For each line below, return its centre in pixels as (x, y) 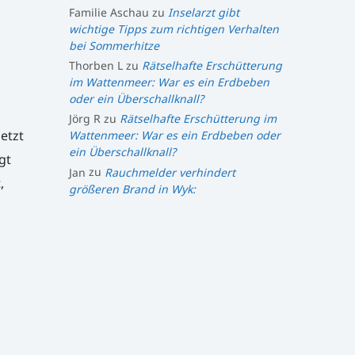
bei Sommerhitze (114, 45)
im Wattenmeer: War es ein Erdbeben (169, 82)
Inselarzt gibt (203, 12)
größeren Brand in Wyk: (132, 189)
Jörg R (84, 119)
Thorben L (95, 65)
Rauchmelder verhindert (170, 172)
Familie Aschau (109, 12)
